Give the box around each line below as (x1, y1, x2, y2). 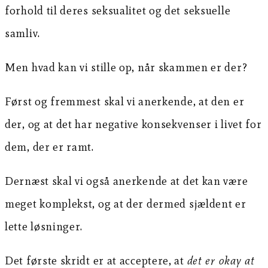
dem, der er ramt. (5, 139, 94, 154)
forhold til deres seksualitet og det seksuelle (5, 3, 231, 17)
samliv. (5, 26, 40, 40)
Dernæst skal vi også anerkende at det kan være (5, 173, 248, 188)
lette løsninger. (5, 219, 83, 233)
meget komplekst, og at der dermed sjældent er (5, 196, 246, 211)
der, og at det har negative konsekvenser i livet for (5, 117, 262, 131)
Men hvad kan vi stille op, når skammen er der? (5, 60, 248, 74)
